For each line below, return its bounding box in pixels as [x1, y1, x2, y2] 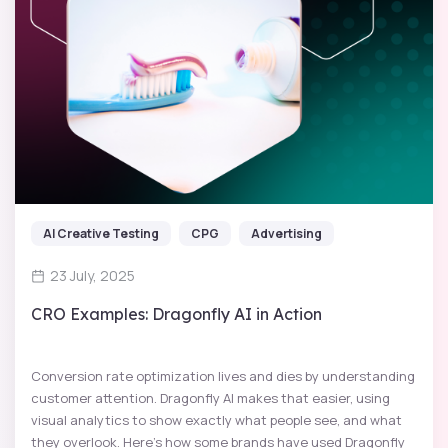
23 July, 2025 [50, 266, 135, 285]
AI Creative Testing [43, 225, 159, 242]
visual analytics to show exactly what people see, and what [31, 411, 402, 429]
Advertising [251, 225, 322, 242]
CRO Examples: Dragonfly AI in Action [31, 304, 322, 324]
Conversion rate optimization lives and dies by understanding [31, 367, 415, 385]
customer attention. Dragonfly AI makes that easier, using [31, 389, 390, 407]
